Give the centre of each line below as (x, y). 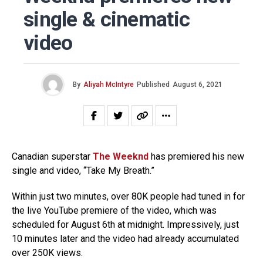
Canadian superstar (52, 157)
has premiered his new (196, 157)
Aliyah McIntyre (108, 85)
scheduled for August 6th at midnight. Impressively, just (125, 225)
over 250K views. (47, 253)
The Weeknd (121, 157)
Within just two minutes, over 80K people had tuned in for (128, 197)
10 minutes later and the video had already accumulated (125, 239)
